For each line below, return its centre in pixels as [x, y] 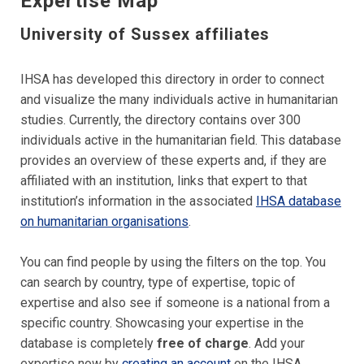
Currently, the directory [134, 119]
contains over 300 [250, 119]
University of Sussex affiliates [145, 34]
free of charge [203, 343]
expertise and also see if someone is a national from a [175, 302]
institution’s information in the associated [138, 201]
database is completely [89, 343]
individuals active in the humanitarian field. [141, 140]
